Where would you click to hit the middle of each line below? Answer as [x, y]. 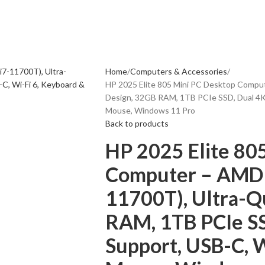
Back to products [137, 123]
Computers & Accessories [178, 71]
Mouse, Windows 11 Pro [150, 110]
